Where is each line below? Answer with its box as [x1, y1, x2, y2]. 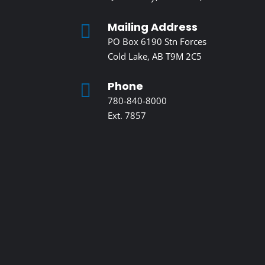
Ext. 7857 [107, 109, 146, 122]
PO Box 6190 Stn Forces [107, 35, 206, 47]
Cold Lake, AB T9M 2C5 [107, 50, 202, 62]
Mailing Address [107, 19, 198, 34]
